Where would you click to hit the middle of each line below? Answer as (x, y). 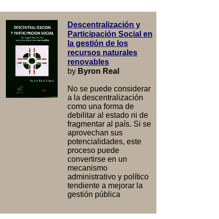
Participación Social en (110, 34)
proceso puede (93, 150)
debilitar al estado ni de (108, 115)
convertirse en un (97, 159)
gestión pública (94, 194)
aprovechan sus (95, 133)
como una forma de (101, 106)
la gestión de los (98, 43)
